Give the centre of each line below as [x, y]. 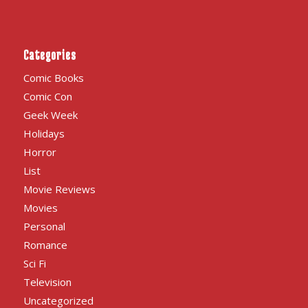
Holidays [44, 134]
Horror [40, 152]
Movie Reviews [59, 189]
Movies [40, 208]
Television [47, 282]
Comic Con [47, 97]
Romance [45, 245]
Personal [44, 227]
